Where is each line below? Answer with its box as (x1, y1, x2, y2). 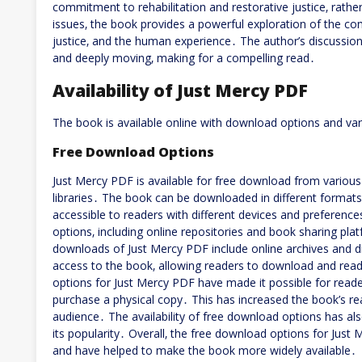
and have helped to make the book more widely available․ (53, 342, 356, 358)
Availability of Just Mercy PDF (53, 78, 308, 102)
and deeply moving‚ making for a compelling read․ (53, 50, 315, 66)
